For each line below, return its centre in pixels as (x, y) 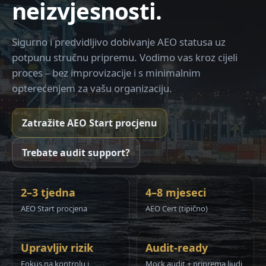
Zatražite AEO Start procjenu (90, 123)
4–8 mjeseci (176, 192)
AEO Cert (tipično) (177, 208)
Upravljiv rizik (57, 248)
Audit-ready (177, 248)
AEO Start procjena (54, 208)
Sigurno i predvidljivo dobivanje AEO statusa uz (119, 42)
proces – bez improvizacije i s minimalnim (106, 73)
